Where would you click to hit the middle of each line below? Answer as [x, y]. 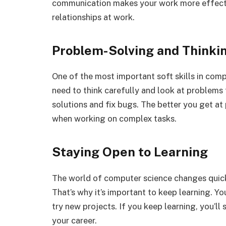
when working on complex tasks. [114, 119]
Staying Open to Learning [130, 152]
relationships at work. [93, 17]
